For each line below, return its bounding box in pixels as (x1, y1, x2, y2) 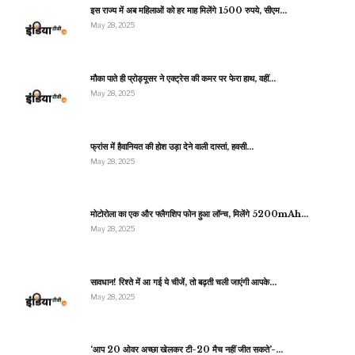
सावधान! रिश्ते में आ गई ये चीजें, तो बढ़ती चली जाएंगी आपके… (90, 276, 277, 288)
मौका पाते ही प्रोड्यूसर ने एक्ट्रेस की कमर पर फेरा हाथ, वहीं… (90, 72, 276, 84)
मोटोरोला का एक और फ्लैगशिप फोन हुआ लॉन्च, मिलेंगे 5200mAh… (90, 208, 308, 220)
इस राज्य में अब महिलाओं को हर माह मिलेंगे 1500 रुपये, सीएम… (90, 5, 287, 17)
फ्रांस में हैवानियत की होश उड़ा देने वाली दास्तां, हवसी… (90, 140, 254, 152)
